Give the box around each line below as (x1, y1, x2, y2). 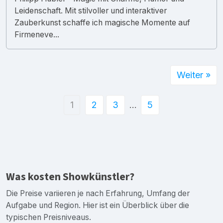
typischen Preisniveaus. (6, 212, 91, 222)
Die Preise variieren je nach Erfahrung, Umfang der (6, 188, 190, 198)
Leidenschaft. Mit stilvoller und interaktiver (14, 5, 167, 15)
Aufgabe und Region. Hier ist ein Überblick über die (6, 200, 189, 210)
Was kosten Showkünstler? (6, 169, 134, 185)
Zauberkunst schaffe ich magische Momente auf (14, 17, 190, 27)
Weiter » (177, 69, 211, 80)
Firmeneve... (14, 29, 59, 39)
